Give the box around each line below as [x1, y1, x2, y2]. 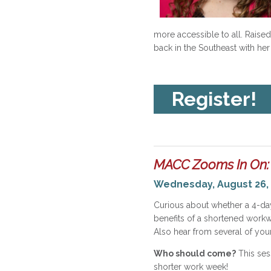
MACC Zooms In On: [154, 157, 269, 172]
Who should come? [154, 249, 236, 258]
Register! [172, 88, 256, 111]
